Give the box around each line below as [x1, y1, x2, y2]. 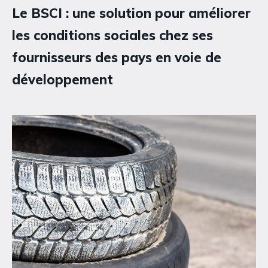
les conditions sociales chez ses [12, 27, 213, 44]
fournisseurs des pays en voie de [12, 49, 221, 66]
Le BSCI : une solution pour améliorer [12, 5, 251, 22]
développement [12, 71, 113, 89]
